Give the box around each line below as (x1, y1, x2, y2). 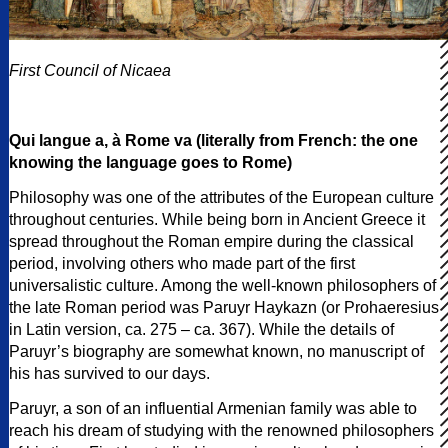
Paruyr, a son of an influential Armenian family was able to (9, 399, 417, 417)
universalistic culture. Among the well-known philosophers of (9, 276, 436, 294)
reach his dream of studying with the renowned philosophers (9, 421, 434, 439)
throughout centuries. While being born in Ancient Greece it (9, 210, 425, 228)
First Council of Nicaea (9, 61, 171, 79)
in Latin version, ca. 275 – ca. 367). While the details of (9, 320, 394, 338)
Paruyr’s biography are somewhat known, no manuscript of (9, 342, 424, 360)
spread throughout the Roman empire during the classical (9, 232, 414, 250)
